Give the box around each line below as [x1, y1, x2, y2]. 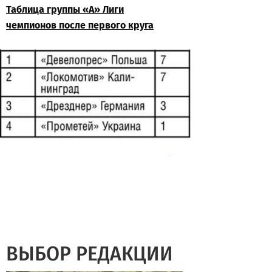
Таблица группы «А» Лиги [6, 4, 124, 16]
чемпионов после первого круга [6, 19, 154, 32]
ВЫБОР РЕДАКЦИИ [6, 242, 173, 266]
